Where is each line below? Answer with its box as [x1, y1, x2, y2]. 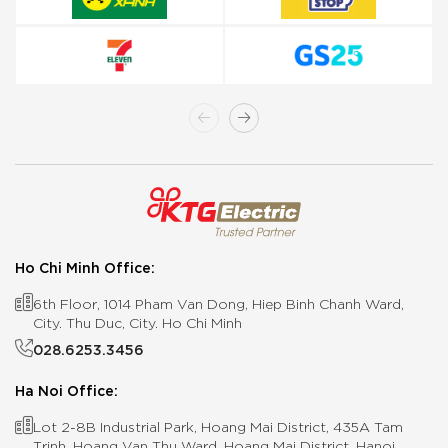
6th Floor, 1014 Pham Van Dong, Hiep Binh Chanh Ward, [33, 294, 404, 313]
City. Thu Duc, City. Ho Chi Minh [33, 313, 242, 332]
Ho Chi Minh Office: [15, 257, 155, 277]
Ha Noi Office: [15, 380, 118, 400]
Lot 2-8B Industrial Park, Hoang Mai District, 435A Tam [33, 417, 403, 436]
